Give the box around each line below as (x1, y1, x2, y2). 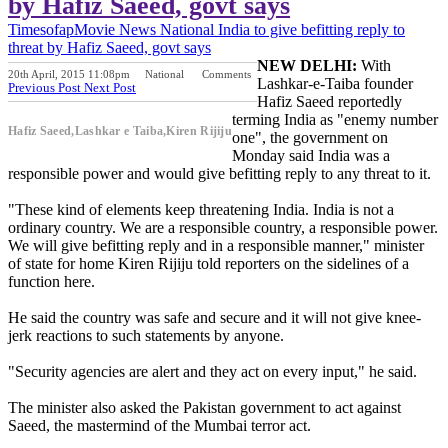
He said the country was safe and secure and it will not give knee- (8, 308, 421, 326)
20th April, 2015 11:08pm (8, 67, 145, 80)
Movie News (74, 20, 156, 38)
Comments (202, 67, 257, 80)
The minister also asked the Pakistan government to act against (8, 398, 401, 416)
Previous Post (8, 79, 84, 95)
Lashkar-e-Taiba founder (257, 74, 413, 92)
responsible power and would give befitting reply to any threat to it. (8, 164, 431, 182)
